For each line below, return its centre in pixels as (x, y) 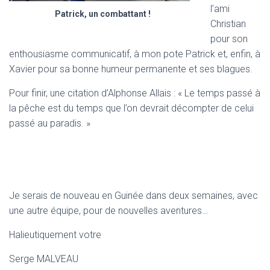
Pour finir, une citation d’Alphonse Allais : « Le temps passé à (135, 93)
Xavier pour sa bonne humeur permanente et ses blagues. (131, 69)
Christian (228, 24)
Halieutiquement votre (55, 234)
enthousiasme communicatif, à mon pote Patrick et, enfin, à (135, 54)
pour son (229, 39)
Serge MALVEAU (44, 259)
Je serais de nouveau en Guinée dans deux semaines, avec (133, 195)
